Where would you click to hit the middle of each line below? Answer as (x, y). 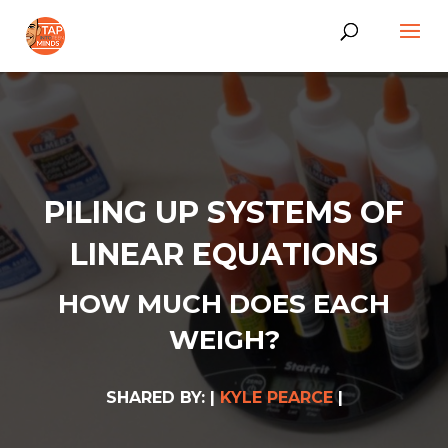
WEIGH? (224, 340)
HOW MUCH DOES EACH (224, 304)
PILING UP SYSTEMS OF (224, 212)
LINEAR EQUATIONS (224, 254)
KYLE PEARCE (276, 397)
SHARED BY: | (162, 397)
